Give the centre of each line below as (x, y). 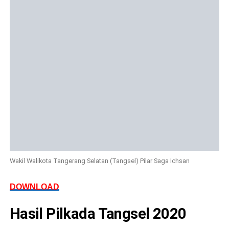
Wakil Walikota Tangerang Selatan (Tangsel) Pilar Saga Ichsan (99, 161)
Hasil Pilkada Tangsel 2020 (98, 213)
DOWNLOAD (34, 187)
